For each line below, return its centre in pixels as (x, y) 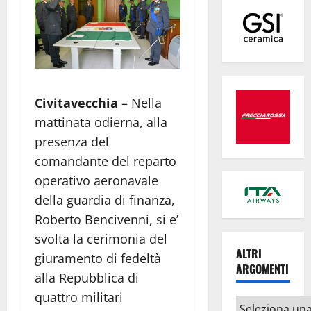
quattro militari (79, 297)
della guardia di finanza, (105, 200)
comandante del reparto (106, 161)
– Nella (140, 103)
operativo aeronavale (96, 181)
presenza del (72, 142)
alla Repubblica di (87, 278)
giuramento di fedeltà (98, 259)
